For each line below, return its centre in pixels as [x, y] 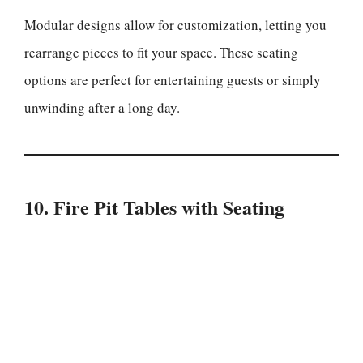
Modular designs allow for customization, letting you [175, 25]
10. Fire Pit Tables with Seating [154, 207]
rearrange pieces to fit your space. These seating [161, 52]
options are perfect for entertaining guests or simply [173, 80]
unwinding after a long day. [102, 107]
